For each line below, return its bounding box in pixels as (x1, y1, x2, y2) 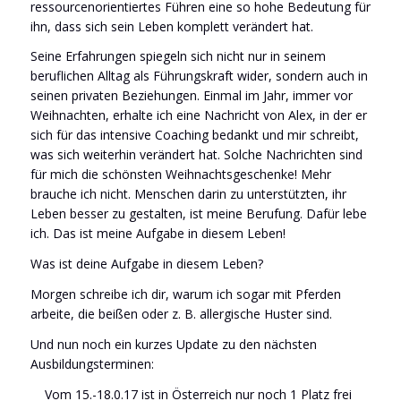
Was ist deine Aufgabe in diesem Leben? (30, 255, 263, 273)
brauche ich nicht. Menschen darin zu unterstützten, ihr (30, 185, 346, 203)
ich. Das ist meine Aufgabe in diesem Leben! (30, 225, 286, 243)
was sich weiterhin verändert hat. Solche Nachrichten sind (30, 146, 363, 164)
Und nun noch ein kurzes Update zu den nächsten (30, 336, 317, 354)
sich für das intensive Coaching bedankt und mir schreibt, (30, 126, 359, 144)
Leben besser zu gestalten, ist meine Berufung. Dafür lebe (30, 205, 367, 223)
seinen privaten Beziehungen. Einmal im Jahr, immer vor (30, 87, 353, 105)
